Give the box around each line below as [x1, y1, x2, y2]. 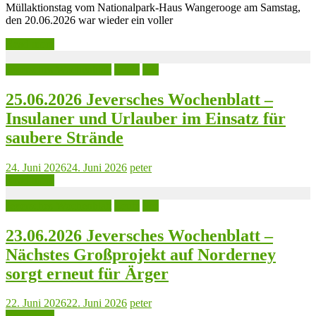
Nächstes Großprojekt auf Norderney [6, 245, 276, 264]
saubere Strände [6, 128, 123, 147]
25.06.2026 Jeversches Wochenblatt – [6, 90, 273, 109]
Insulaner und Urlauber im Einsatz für [6, 109, 286, 128]
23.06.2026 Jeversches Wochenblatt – [6, 226, 273, 245]
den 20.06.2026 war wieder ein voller [6, 13, 173, 26]
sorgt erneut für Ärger [6, 264, 169, 283]
